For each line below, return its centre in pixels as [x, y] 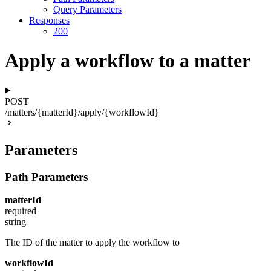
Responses [49, 20]
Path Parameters [46, 177]
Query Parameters [87, 9]
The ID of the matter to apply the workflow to [92, 243]
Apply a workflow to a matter [128, 61]
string [15, 222]
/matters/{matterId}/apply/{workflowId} [82, 112]
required [21, 211]
